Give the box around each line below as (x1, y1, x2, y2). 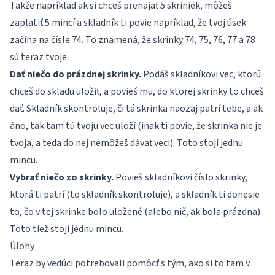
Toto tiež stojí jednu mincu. (10, 222, 123, 236)
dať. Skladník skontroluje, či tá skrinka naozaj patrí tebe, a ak (10, 102, 263, 115)
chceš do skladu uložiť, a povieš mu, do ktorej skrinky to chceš (10, 85, 264, 98)
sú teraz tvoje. (10, 50, 69, 64)
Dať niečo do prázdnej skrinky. (10, 68, 141, 81)
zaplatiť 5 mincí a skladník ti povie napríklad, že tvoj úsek (10, 16, 246, 29)
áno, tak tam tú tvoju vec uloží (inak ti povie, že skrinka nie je (10, 119, 262, 133)
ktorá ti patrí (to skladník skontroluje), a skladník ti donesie (10, 188, 260, 201)
